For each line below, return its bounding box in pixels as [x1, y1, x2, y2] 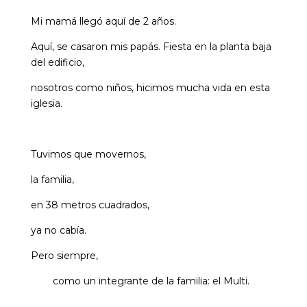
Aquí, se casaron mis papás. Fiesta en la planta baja [30, 40, 271, 53]
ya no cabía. [30, 224, 86, 237]
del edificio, [30, 56, 84, 69]
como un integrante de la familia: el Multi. [30, 275, 249, 288]
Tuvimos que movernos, [30, 148, 146, 161]
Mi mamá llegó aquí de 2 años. [30, 15, 176, 28]
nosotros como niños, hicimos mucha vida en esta [30, 82, 270, 95]
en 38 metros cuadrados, [30, 199, 149, 212]
